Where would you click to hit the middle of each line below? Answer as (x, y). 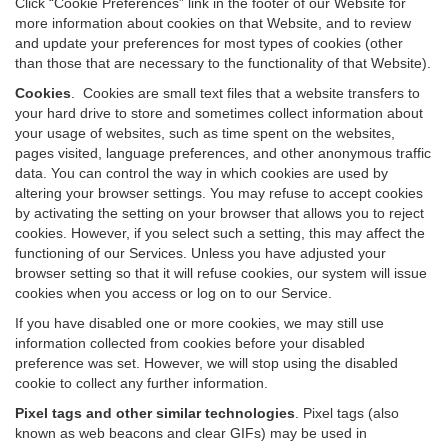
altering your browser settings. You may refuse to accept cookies (219, 193)
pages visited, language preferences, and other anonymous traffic (223, 153)
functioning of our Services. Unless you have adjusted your (200, 253)
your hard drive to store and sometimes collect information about (219, 113)
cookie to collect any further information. (141, 383)
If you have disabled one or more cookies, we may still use (199, 323)
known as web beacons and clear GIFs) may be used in (191, 433)
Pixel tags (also (351, 413)
